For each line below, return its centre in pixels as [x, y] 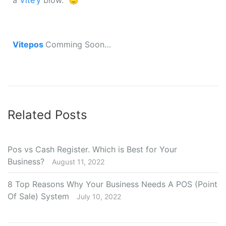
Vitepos [29, 45]
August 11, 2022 [78, 162]
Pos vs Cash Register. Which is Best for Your [92, 150]
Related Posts [47, 115]
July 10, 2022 [99, 197]
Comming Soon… [78, 45]
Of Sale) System [38, 196]
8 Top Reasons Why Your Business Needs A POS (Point [112, 184]
